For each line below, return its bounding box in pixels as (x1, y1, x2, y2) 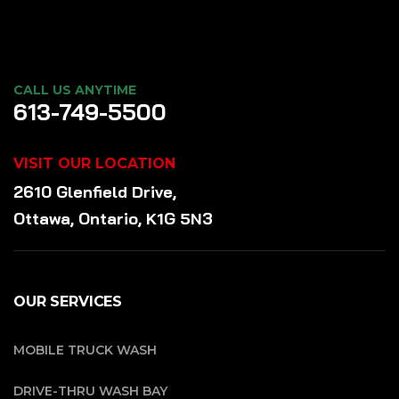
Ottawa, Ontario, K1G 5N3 (13, 208, 213, 229)
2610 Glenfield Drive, (13, 182, 181, 202)
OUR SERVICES (13, 293, 123, 310)
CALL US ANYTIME (13, 82, 136, 98)
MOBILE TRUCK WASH (13, 342, 157, 358)
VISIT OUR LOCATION (13, 155, 175, 172)
